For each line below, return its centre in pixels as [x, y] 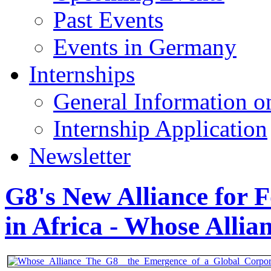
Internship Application [160, 128]
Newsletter [80, 155]
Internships [82, 74]
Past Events [108, 19]
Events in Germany [145, 47]
